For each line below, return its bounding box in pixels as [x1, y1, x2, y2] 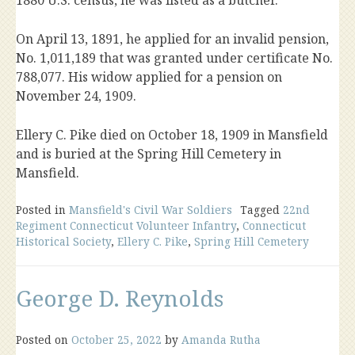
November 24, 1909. [16, 87, 136, 105]
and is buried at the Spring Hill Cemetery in [16, 145, 281, 163]
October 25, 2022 [71, 332, 162, 348]
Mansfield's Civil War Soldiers [69, 202, 232, 218]
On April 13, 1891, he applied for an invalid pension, [16, 30, 329, 48]
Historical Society [16, 234, 111, 250]
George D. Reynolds [16, 283, 223, 314]
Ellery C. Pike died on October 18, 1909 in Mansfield [16, 126, 328, 144]
